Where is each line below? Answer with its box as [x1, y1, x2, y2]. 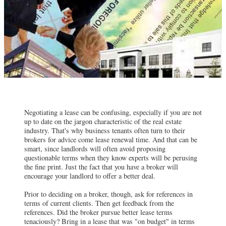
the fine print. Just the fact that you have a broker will [24, 161, 178, 172]
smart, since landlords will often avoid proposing [24, 143, 165, 153]
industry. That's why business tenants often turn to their [24, 125, 185, 135]
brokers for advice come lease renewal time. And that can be [24, 134, 197, 144]
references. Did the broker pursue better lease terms [24, 207, 173, 217]
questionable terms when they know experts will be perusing [24, 152, 197, 162]
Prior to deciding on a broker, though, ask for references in [24, 189, 193, 199]
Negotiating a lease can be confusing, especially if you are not [24, 107, 202, 117]
